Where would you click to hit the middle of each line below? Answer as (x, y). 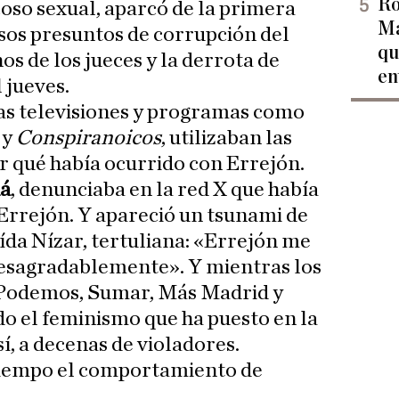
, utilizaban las (227, 138)
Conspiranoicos (89, 138)
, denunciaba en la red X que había (165, 190)
